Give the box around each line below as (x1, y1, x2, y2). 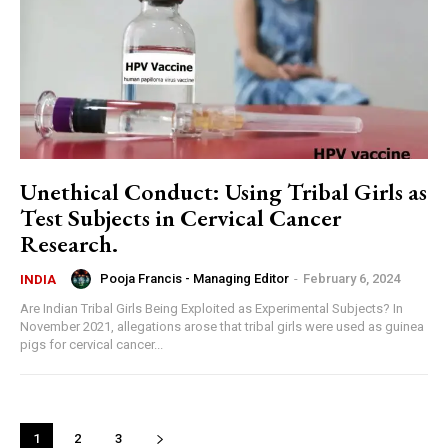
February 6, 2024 (303, 271, 400, 287)
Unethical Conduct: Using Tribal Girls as (20, 175, 427, 207)
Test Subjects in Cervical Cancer (20, 201, 341, 233)
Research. (20, 227, 118, 259)
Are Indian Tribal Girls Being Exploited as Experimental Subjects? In (20, 300, 393, 316)
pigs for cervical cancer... (20, 336, 163, 352)
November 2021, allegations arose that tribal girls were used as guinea (20, 318, 424, 334)
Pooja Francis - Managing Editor (100, 271, 289, 287)
